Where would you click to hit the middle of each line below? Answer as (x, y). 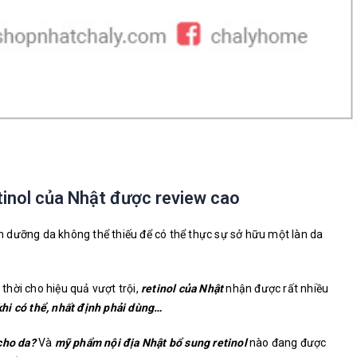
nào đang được (286, 343)
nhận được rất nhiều (276, 288)
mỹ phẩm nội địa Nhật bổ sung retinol (151, 343)
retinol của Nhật (182, 288)
